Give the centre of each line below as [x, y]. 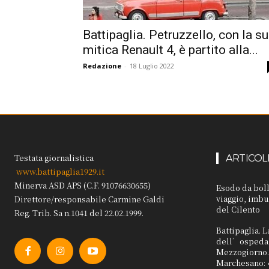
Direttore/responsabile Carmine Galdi [89, 199]
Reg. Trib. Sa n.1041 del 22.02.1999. [79, 213]
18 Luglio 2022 [152, 66]
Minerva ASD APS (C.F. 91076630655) [83, 185]
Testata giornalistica [54, 158]
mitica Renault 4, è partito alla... [171, 50]
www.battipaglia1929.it [60, 171]
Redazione [102, 66]
